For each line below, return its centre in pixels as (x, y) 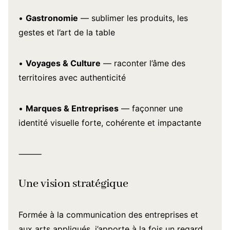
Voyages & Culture (63, 63)
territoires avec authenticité (72, 78)
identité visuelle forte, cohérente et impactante (110, 123)
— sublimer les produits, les (133, 18)
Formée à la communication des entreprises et (108, 215)
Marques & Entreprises (72, 108)
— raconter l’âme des (143, 63)
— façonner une (151, 108)
